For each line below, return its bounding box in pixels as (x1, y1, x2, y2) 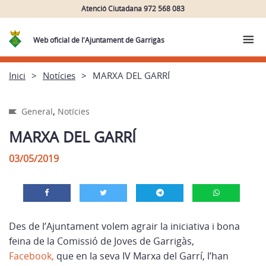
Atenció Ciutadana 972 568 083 (81, 3, 185, 14)
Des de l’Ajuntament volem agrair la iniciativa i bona (9, 220, 240, 233)
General (21, 106, 53, 117)
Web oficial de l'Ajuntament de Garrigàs (33, 35, 165, 45)
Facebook (9, 249, 52, 262)
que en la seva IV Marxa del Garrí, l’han (56, 249, 229, 262)
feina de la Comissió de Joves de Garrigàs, (9, 235, 194, 248)
